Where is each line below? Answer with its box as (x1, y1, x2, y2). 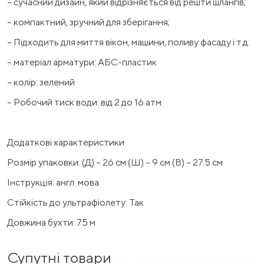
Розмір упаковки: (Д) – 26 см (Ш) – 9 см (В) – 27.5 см (7, 156, 223, 168)
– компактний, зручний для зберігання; (7, 16, 170, 28)
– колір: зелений (7, 76, 75, 88)
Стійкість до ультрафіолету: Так (7, 196, 144, 208)
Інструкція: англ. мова (7, 176, 99, 188)
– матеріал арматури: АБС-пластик (7, 56, 157, 68)
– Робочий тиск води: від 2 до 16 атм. (7, 96, 163, 108)
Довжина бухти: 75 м (7, 216, 95, 228)
